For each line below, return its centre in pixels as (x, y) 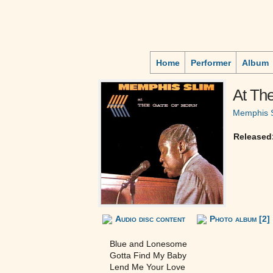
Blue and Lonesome (148, 244)
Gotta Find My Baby (148, 255)
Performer (211, 63)
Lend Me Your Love (147, 267)
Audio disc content (150, 219)
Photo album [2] (240, 219)
